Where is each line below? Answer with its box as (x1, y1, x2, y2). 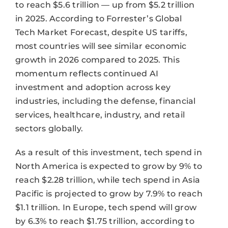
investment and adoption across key (15, 82, 171, 93)
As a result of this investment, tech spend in (15, 148, 202, 158)
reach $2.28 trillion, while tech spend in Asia (15, 175, 201, 185)
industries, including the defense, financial (15, 96, 196, 106)
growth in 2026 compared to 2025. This (15, 55, 180, 65)
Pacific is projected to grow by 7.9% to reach (15, 189, 203, 199)
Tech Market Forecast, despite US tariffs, (15, 27, 187, 38)
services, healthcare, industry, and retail (15, 110, 185, 120)
